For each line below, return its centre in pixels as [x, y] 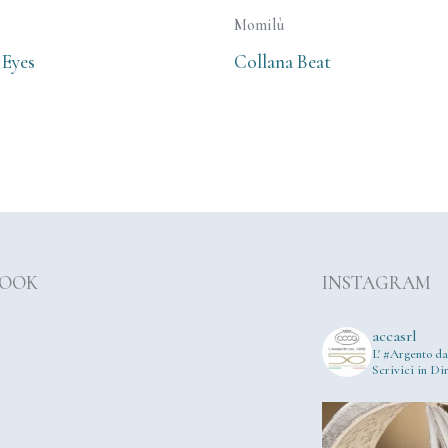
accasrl [394, 335]
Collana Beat [282, 61]
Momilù [259, 24]
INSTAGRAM [376, 282]
